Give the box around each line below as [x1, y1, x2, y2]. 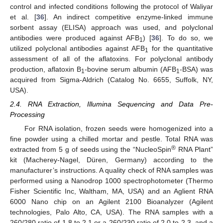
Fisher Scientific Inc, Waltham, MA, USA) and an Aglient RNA [10, 187, 213, 195]
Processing [10, 110, 45, 118]
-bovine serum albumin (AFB [85, 65, 176, 73]
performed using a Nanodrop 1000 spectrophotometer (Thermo [10, 176, 213, 185]
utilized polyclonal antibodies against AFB [10, 44, 145, 52]
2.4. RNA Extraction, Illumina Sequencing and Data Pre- [10, 100, 213, 108]
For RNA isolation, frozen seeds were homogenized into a [24, 124, 213, 132]
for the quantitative [148, 44, 214, 52]
